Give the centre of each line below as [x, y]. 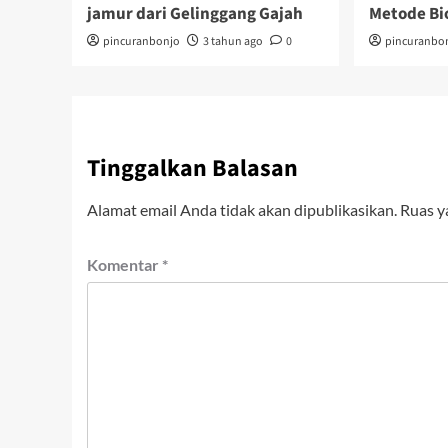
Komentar [124, 264]
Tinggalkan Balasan [192, 168]
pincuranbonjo [141, 41]
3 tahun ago [233, 41]
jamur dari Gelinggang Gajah [195, 14]
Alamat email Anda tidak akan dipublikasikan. [242, 209]
